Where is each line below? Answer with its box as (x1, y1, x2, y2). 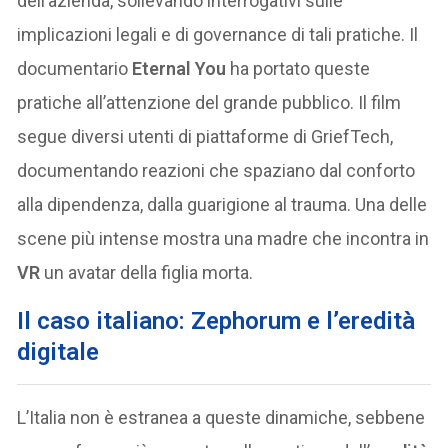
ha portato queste (226, 58, 371, 80)
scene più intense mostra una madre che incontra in (17, 228, 430, 250)
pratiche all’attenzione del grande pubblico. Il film (17, 92, 402, 114)
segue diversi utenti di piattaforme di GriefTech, (17, 126, 394, 148)
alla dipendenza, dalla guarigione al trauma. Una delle (17, 194, 428, 216)
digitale (17, 338, 100, 367)
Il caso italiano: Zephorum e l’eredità (17, 307, 416, 336)
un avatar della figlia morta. (40, 262, 254, 284)
